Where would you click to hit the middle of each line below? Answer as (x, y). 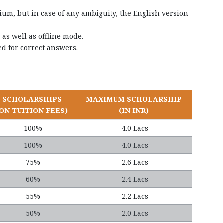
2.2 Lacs (135, 196)
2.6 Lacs (135, 162)
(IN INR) (134, 110)
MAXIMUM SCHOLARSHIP (134, 99)
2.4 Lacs (135, 179)
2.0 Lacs (135, 213)
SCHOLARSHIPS (32, 99)
